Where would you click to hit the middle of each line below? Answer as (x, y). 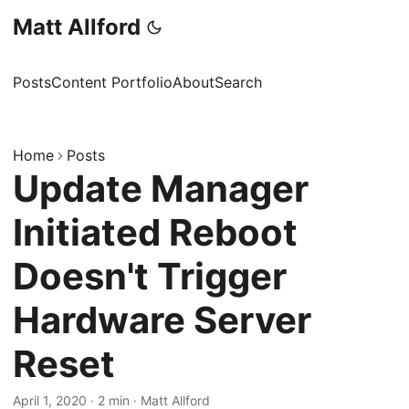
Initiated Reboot (155, 232)
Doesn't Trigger (150, 276)
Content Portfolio (112, 82)
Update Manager (161, 189)
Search (238, 82)
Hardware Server (162, 320)
